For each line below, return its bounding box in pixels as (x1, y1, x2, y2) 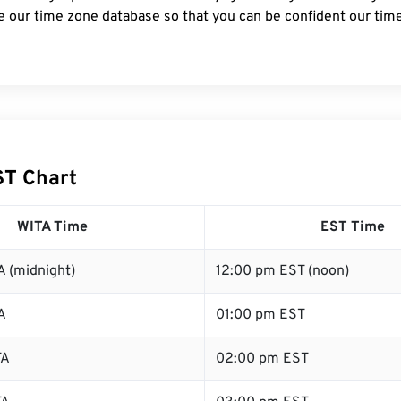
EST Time (320, 218, 385, 236)
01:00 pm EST (216, 306, 305, 324)
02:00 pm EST (216, 350, 309, 368)
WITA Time (17, 218, 88, 236)
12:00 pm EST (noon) (216, 262, 349, 280)
